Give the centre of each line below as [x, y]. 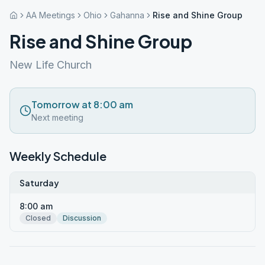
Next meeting [57, 117]
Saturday [39, 183]
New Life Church [51, 65]
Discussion [82, 218]
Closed [38, 218]
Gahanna [127, 15]
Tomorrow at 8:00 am [82, 104]
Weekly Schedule [58, 156]
